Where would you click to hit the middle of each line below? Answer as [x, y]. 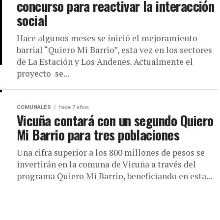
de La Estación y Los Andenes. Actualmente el [105, 62]
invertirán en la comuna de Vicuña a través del [106, 164]
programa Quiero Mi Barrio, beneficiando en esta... [114, 176]
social [32, 20]
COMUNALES [34, 107]
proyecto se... [43, 73]
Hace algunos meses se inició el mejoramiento [107, 38]
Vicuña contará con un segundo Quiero [115, 120]
